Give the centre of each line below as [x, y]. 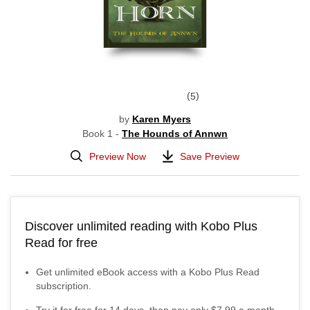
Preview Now [118, 156]
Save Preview [210, 156]
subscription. [64, 286]
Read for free [61, 243]
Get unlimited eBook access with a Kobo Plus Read [148, 272]
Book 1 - [102, 134]
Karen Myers [162, 119]
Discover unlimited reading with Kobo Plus [141, 226]
